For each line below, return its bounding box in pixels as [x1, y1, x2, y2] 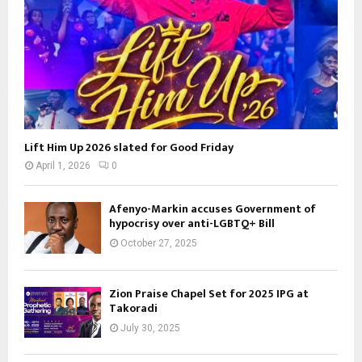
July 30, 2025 [120, 322, 180, 334]
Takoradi [109, 298, 158, 318]
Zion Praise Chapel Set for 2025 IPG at [109, 284, 309, 303]
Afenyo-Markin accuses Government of [109, 200, 316, 219]
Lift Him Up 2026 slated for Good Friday [24, 138, 234, 158]
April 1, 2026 [36, 160, 90, 172]
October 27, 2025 [120, 238, 197, 250]
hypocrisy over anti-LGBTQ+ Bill [109, 214, 275, 234]
